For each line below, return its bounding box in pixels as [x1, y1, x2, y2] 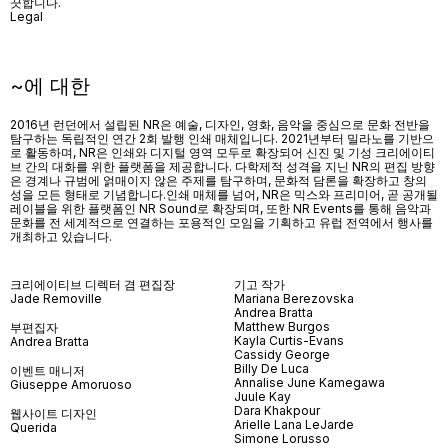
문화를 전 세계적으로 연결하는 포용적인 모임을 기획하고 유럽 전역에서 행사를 [10, 214, 433, 230]
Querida [10, 419, 57, 435]
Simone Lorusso [234, 430, 330, 446]
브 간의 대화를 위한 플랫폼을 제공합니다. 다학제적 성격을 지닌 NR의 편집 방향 [10, 158, 435, 174]
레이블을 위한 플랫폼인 [10, 200, 136, 216]
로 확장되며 [197, 200, 260, 216]
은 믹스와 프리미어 [279, 186, 381, 202]
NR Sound [136, 200, 197, 216]
